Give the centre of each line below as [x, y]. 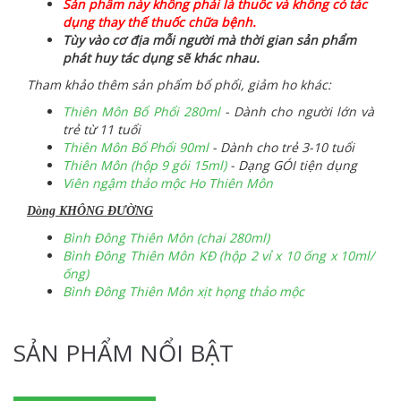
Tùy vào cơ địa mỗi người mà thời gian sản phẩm [209, 39]
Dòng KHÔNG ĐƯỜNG [90, 210]
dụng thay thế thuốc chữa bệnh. [159, 21]
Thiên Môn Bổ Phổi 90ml [137, 147]
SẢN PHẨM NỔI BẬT [124, 352]
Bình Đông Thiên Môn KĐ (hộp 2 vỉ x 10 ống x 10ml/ [218, 255]
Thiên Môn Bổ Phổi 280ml [141, 111]
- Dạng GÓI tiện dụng [292, 165]
